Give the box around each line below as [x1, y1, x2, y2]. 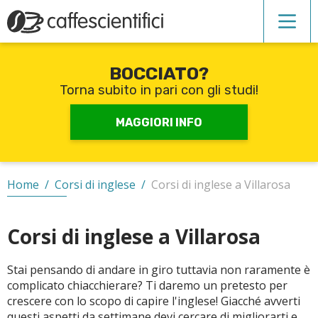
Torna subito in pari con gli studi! [60, 82, 258, 98]
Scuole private [14, 155, 79, 169]
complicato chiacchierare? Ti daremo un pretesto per [7, 278, 287, 293]
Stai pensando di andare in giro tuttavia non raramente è [7, 262, 310, 278]
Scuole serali [14, 201, 72, 214]
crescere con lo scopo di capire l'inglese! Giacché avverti [7, 293, 300, 309]
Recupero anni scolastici [14, 110, 125, 124]
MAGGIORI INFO [116, 115, 202, 129]
